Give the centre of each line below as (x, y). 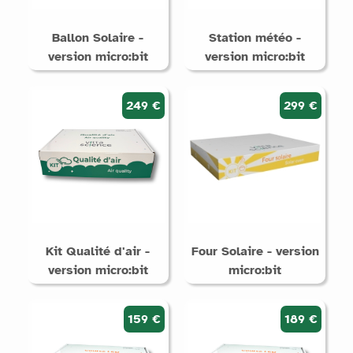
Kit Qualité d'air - (98, 251)
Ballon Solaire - (98, 37)
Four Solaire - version (255, 251)
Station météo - (255, 37)
